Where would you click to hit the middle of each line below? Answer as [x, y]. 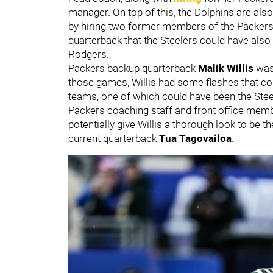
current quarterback [114, 138]
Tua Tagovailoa [195, 138]
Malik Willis [227, 68]
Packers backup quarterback [133, 68]
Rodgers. [89, 54]
